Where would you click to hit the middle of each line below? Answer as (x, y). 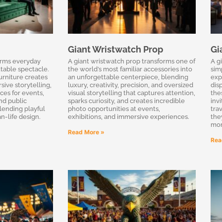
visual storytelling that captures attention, (132, 93)
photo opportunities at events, (114, 109)
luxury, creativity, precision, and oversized (131, 85)
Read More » (86, 132)
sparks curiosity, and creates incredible (126, 101)
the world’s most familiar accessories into (130, 69)
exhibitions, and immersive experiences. (129, 116)
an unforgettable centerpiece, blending (128, 77)
